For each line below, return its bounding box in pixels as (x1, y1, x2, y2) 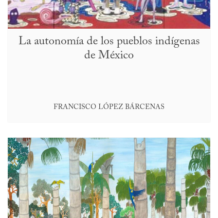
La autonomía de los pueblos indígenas (18, 36, 200, 48)
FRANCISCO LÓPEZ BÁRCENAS (54, 104, 164, 111)
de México (84, 50, 134, 62)
